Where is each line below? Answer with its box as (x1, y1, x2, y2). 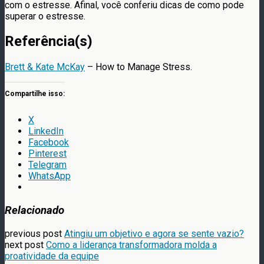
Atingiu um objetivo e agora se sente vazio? (64, 227, 244, 239)
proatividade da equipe (5, 250, 99, 262)
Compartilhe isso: (5, 90, 65, 98)
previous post (5, 227, 64, 239)
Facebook (28, 137, 69, 148)
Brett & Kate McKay (5, 61, 85, 73)
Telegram (28, 159, 67, 171)
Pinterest (28, 148, 67, 160)
